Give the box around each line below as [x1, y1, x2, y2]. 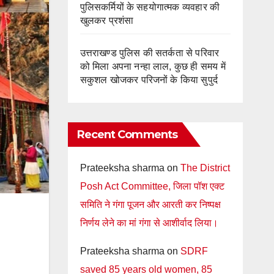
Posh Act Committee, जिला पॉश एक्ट [80, 181, 224, 191]
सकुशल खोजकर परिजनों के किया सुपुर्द [80, 75, 218, 85]
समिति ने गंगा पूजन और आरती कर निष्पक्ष [80, 199, 221, 210]
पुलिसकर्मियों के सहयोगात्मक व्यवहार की [80, 2, 220, 12]
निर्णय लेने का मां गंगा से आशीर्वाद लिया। [80, 218, 218, 228]
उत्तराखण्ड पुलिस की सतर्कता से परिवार [80, 48, 220, 58]
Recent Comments [76, 128, 177, 141]
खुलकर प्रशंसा [80, 15, 134, 26]
